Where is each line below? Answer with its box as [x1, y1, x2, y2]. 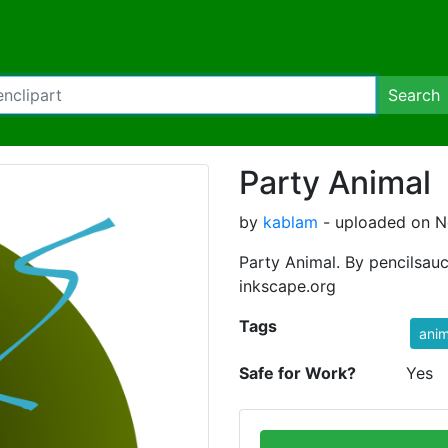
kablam [263, 212, 318, 232]
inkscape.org [239, 276, 336, 296]
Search [388, 85, 440, 105]
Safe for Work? [239, 363, 356, 383]
